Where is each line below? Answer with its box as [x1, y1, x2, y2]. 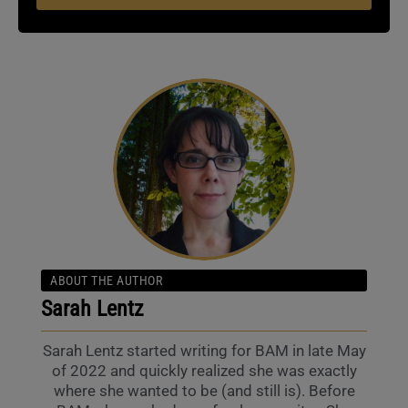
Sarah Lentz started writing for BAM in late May [42, 342, 366, 361]
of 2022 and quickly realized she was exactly [51, 362, 357, 381]
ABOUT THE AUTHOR [50, 273, 162, 289]
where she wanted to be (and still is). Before [53, 382, 355, 401]
